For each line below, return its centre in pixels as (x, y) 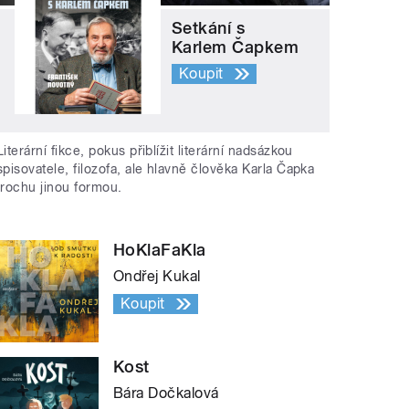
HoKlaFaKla (160, 250)
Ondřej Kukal (157, 277)
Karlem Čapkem (236, 47)
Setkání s (209, 27)
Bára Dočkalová (166, 393)
